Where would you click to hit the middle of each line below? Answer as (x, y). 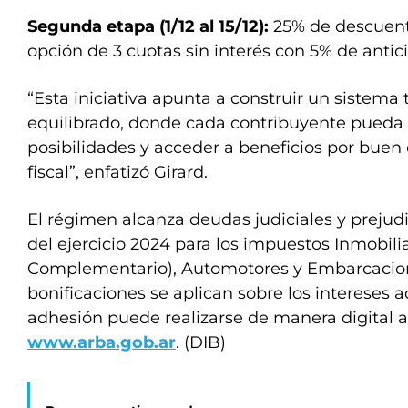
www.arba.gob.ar (102, 342)
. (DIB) (201, 342)
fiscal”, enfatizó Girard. (117, 172)
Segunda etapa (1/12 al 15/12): (148, 26)
